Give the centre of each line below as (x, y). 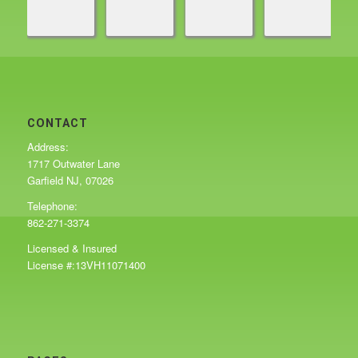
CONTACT (57, 107)
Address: (48, 130)
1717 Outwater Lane (73, 147)
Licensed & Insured (72, 232)
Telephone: (52, 189)
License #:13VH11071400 (86, 249)
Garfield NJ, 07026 (70, 164)
